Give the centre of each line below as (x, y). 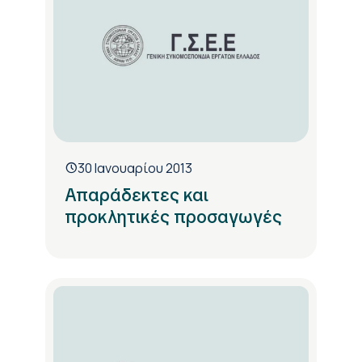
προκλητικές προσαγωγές (173, 217)
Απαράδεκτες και (137, 195)
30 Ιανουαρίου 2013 (135, 168)
